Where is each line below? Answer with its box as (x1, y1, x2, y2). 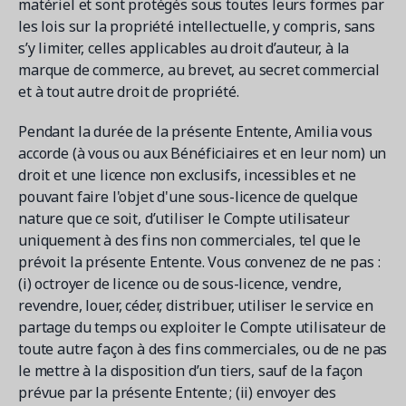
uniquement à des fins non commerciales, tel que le (18, 230, 361, 250)
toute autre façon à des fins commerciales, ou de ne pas (18, 339, 388, 359)
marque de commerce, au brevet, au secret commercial (18, 60, 380, 80)
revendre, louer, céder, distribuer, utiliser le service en (18, 295, 373, 315)
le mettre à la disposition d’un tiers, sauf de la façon (18, 361, 363, 381)
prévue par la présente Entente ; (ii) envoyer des (18, 382, 337, 402)
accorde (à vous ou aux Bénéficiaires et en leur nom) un (18, 143, 387, 163)
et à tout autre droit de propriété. (18, 82, 239, 101)
